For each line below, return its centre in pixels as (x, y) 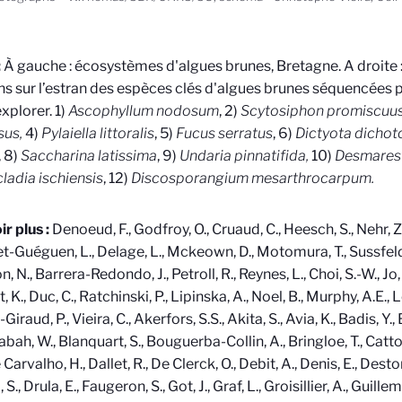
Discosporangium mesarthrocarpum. (252, 179)
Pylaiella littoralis (97, 134)
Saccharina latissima (88, 156)
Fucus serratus (224, 134)
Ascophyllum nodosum (143, 111)
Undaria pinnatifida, (245, 156)
